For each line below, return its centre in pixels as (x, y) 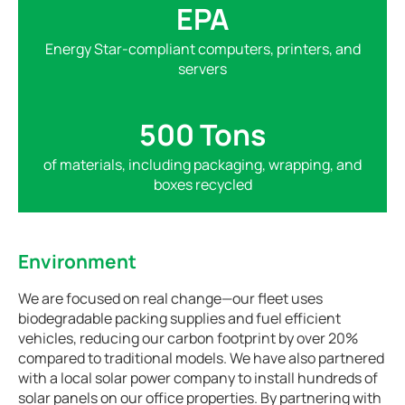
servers (202, 68)
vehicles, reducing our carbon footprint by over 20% (188, 338)
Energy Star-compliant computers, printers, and (202, 48)
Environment (77, 261)
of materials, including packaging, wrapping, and (202, 164)
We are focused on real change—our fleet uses (170, 298)
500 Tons (202, 134)
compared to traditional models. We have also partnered (201, 358)
